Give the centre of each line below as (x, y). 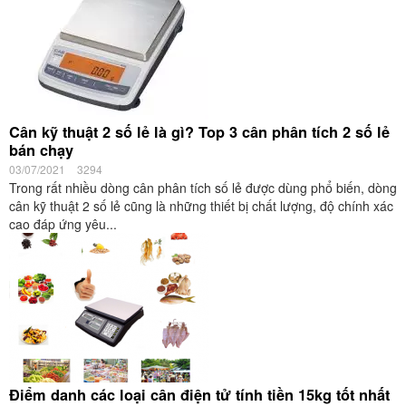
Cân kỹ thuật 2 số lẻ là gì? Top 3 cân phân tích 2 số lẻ (199, 132)
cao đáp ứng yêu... (63, 224)
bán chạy (41, 150)
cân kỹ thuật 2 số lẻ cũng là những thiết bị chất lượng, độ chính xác (201, 206)
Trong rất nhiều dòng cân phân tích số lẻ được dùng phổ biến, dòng (203, 188)
